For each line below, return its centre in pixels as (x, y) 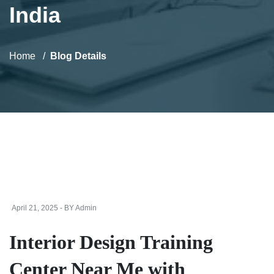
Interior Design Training (111, 242)
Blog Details (78, 56)
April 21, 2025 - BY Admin (54, 208)
